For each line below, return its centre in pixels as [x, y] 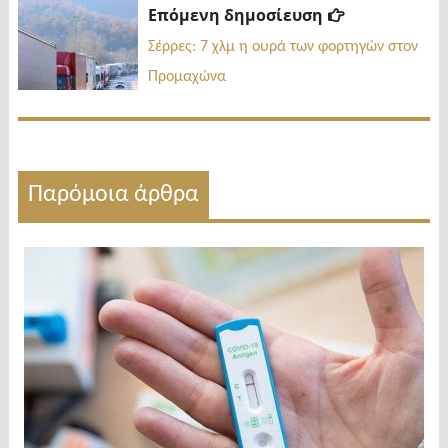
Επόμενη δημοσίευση [235, 14]
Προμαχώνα [186, 76]
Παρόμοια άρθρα [113, 194]
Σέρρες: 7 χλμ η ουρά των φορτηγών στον [282, 46]
